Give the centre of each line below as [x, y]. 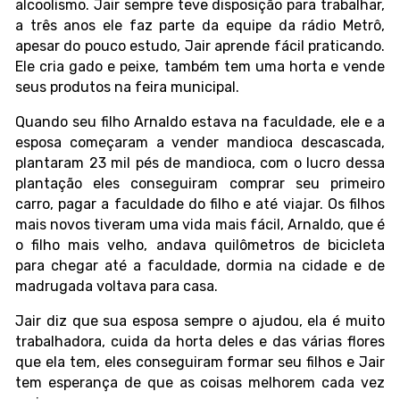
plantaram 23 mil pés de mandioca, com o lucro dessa [200, 163]
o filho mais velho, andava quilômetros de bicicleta [200, 246]
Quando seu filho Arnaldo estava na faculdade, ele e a [200, 122]
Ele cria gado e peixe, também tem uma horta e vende [200, 67]
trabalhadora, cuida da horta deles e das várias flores [200, 342]
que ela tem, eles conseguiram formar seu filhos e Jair [200, 362]
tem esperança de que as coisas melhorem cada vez [200, 383]
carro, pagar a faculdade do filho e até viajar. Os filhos [200, 204]
